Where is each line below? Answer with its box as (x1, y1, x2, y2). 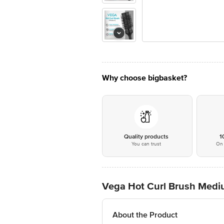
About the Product (112, 210, 177, 220)
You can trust (131, 141, 161, 147)
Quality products (123, 133, 168, 140)
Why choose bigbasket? (102, 73, 187, 83)
